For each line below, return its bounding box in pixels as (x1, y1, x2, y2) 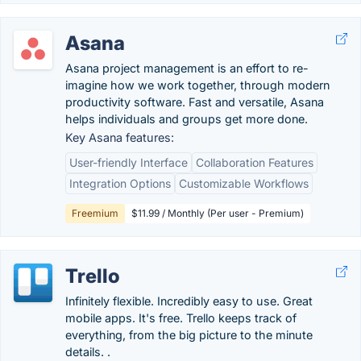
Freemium (72, 207, 118, 219)
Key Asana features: (65, 131, 174, 144)
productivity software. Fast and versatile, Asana (65, 95, 324, 109)
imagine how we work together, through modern (65, 78, 330, 92)
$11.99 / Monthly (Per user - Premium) (131, 207, 304, 219)
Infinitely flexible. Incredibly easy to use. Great (65, 294, 313, 308)
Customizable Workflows (179, 176, 309, 190)
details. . (65, 345, 110, 359)
